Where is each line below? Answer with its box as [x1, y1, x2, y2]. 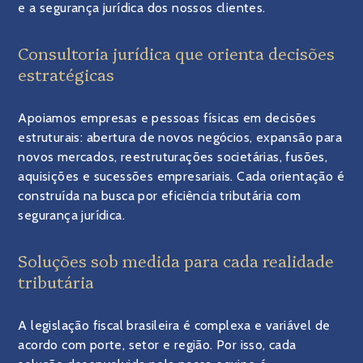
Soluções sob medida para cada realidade [18, 249, 335, 271]
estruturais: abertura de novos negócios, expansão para [18, 130, 343, 145]
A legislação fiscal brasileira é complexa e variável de [18, 318, 331, 333]
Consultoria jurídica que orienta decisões [18, 41, 335, 64]
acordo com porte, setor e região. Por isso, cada [18, 337, 297, 352]
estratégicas [18, 62, 115, 85]
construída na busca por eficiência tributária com [18, 188, 301, 203]
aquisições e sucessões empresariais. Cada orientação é [18, 169, 345, 184]
